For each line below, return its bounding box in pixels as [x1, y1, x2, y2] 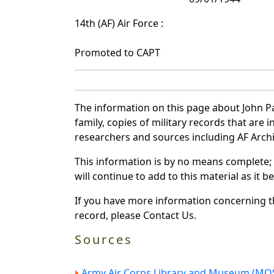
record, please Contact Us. [75, 208, 196, 222]
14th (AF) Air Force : [75, 16, 163, 30]
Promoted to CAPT [75, 45, 160, 59]
